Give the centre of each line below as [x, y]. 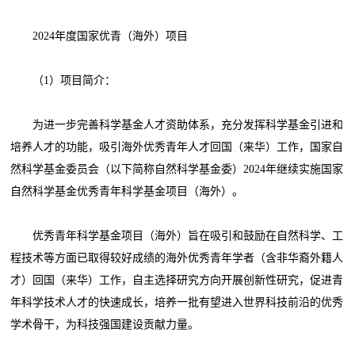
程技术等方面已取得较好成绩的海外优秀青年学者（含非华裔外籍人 [177, 258]
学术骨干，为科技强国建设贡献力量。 [105, 324]
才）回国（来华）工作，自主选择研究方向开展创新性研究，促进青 [177, 280]
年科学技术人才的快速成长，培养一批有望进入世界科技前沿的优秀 [177, 302]
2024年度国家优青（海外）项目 [99, 36]
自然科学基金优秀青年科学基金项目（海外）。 [127, 191]
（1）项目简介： [63, 80]
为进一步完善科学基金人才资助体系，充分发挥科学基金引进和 [177, 124]
